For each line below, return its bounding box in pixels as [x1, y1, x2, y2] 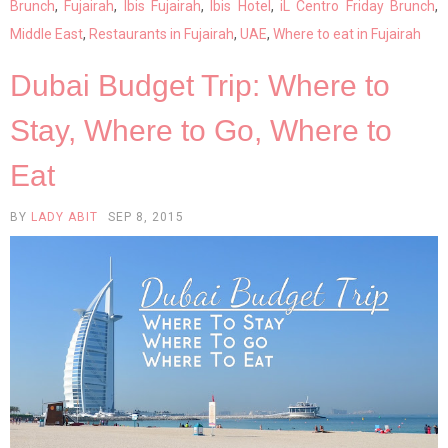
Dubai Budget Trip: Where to [10, 69, 390, 103]
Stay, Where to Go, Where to [10, 114, 392, 148]
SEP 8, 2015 [108, 210, 184, 225]
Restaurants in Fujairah [89, 26, 234, 43]
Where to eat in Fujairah [273, 26, 421, 43]
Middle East [10, 26, 83, 43]
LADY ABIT [31, 210, 98, 225]
